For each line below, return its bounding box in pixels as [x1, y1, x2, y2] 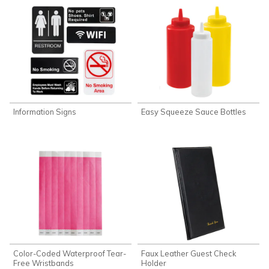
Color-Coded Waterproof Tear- [13, 248, 127, 258]
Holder [141, 258, 167, 268]
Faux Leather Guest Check [141, 248, 237, 258]
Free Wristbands [13, 258, 74, 268]
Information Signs [13, 107, 77, 117]
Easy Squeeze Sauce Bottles [141, 107, 247, 117]
